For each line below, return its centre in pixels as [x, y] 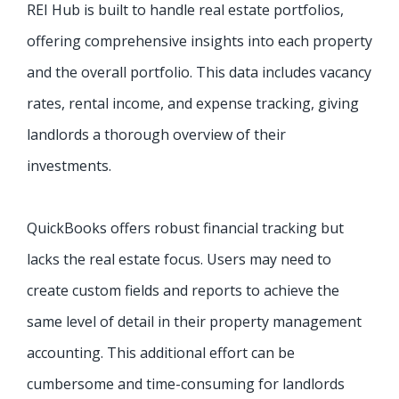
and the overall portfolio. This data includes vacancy [199, 73]
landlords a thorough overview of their [156, 135]
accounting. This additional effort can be [161, 353]
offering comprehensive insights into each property [199, 41]
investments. [69, 166]
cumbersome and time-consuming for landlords [186, 384]
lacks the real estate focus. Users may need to [179, 260]
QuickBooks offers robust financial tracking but [185, 228]
